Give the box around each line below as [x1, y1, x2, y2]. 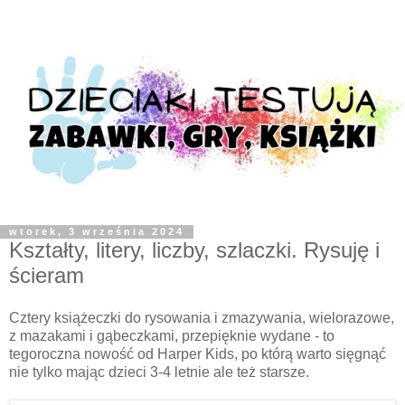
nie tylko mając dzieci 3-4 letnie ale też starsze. [9, 364, 309, 381]
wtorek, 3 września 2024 [9, 226, 184, 238]
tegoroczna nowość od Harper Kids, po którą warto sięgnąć [9, 346, 386, 363]
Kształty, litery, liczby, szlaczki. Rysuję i [9, 237, 380, 262]
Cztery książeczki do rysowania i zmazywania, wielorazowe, [9, 310, 394, 326]
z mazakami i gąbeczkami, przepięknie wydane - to [9, 328, 334, 344]
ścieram [9, 262, 84, 287]
